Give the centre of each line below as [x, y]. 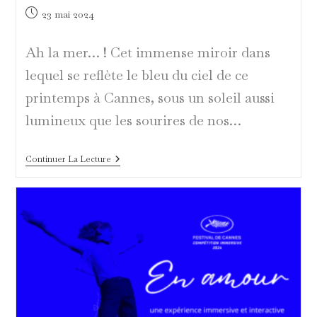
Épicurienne [137, 227]
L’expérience [139, 215]
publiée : [44, 27]
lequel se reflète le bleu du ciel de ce [137, 75]
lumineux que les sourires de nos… [133, 120]
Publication [49, 12]
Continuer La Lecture [68, 159]
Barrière [128, 193]
